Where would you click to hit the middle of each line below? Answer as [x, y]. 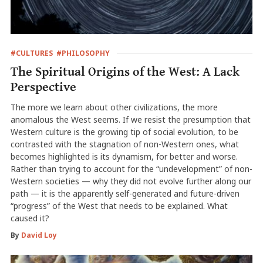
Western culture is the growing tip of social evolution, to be [124, 131]
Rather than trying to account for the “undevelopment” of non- [131, 168]
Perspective [43, 87]
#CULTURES [31, 53]
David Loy [39, 235]
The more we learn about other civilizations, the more [114, 107]
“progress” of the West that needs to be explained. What [119, 205]
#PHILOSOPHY [83, 53]
